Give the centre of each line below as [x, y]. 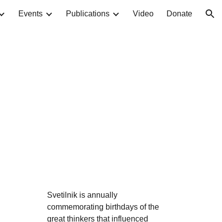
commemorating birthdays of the [103, 207]
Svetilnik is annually [82, 195]
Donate [179, 14]
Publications [88, 14]
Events [30, 14]
